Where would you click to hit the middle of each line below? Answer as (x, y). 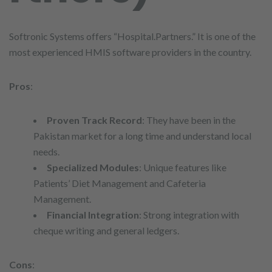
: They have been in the (189, 120)
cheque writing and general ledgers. (106, 230)
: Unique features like (183, 167)
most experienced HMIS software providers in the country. (130, 52)
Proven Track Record (94, 120)
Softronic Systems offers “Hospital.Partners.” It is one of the (132, 36)
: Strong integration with (189, 215)
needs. (46, 151)
